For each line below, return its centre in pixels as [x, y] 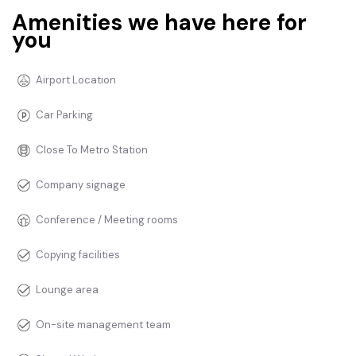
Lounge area [67, 290]
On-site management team [103, 325]
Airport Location [76, 80]
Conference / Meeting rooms [107, 220]
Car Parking [64, 115]
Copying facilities [78, 255]
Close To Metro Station [92, 150]
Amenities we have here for [159, 23]
